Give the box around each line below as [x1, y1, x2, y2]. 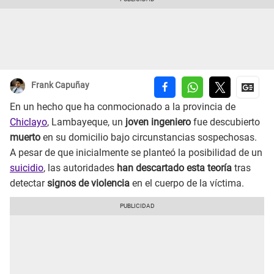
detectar [10, 177, 45, 190]
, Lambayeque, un [47, 116, 123, 128]
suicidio [10, 162, 43, 174]
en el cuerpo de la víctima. [132, 177, 244, 190]
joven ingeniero [123, 116, 191, 128]
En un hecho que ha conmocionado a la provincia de [10, 101, 235, 113]
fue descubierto [191, 116, 260, 128]
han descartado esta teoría [114, 162, 234, 174]
